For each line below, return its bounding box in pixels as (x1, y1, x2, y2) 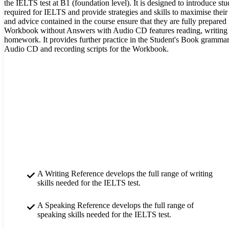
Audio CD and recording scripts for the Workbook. (4, 44, 169, 53)
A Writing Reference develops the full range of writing (37, 169, 213, 178)
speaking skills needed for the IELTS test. (37, 210, 171, 219)
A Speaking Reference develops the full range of (37, 200, 194, 210)
